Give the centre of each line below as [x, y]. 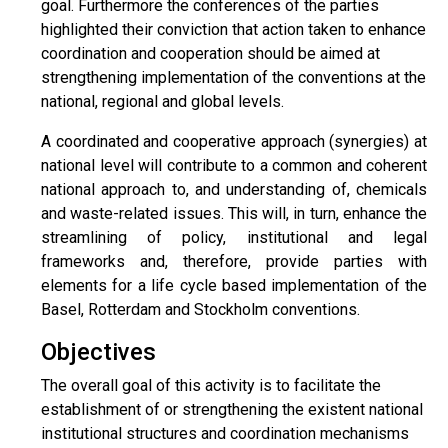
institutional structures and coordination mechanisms [225, 433]
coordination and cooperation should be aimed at [210, 53]
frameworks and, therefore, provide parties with [234, 261]
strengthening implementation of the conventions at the [233, 77]
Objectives [98, 352]
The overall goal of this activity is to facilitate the [211, 385]
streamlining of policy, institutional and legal [234, 237]
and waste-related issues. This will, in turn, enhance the [234, 213]
